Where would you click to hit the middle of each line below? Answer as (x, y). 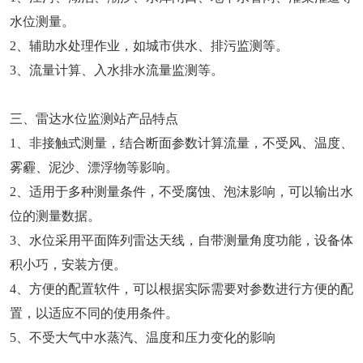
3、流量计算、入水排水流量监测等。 (117, 70)
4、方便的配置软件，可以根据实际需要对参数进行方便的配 (181, 289)
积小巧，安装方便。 (68, 265)
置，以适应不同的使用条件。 (94, 314)
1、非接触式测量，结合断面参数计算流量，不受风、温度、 (181, 143)
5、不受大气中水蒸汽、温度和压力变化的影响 (143, 338)
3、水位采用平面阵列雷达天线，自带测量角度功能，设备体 (181, 241)
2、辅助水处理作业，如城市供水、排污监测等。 (149, 46)
